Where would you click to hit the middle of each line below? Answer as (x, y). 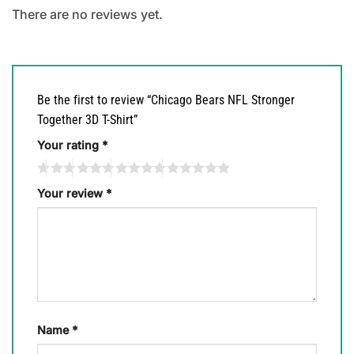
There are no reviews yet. (87, 14)
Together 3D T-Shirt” (89, 119)
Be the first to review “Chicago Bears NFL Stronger (166, 100)
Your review (72, 194)
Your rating (70, 145)
